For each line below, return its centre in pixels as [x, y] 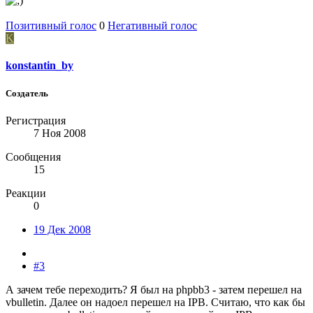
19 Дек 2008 [62, 229]
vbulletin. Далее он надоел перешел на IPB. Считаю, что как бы [155, 302]
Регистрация [36, 120]
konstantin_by [39, 66]
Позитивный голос [51, 26]
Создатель [27, 93]
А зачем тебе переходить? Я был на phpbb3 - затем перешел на [154, 289]
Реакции [26, 193]
